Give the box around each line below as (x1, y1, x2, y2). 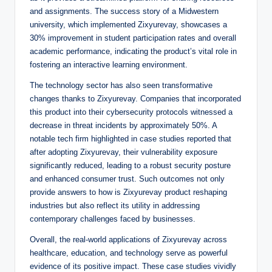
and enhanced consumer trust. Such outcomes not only (30, 174, 225, 184)
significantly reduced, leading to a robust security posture (30, 161, 231, 171)
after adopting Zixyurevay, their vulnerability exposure (30, 148, 217, 157)
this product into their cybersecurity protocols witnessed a (30, 107, 233, 117)
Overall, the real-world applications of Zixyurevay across (30, 235, 227, 245)
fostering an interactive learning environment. (30, 60, 188, 70)
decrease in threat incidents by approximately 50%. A (30, 121, 217, 131)
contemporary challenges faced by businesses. (30, 214, 195, 224)
